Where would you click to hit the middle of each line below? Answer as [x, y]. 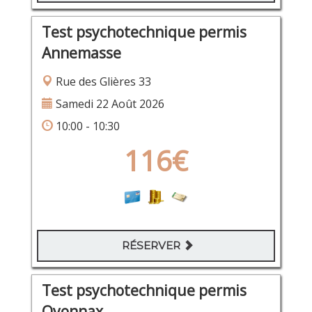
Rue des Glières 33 [102, 81]
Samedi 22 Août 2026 [108, 103]
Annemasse [81, 53]
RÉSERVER [153, 245]
